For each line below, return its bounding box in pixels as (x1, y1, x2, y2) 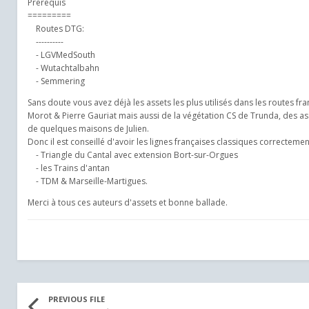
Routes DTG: (28, 23, 84, 34)
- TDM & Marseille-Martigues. (28, 175, 148, 187)
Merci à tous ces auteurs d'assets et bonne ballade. (28, 197, 228, 208)
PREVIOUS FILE (48, 294, 105, 304)
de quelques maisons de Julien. (28, 123, 149, 134)
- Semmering (28, 75, 85, 87)
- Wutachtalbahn (28, 62, 99, 74)
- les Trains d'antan (28, 162, 110, 174)
